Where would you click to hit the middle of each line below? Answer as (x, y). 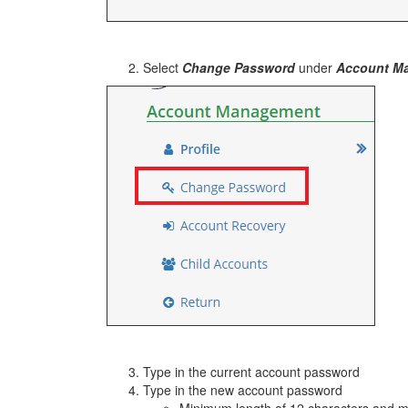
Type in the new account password (243, 390)
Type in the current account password (251, 372)
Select (163, 67)
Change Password (239, 67)
